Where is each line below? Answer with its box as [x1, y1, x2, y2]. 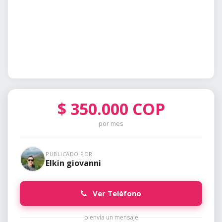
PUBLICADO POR [46, 150, 93, 158]
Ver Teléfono [91, 188, 141, 199]
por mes [99, 119, 123, 128]
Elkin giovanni [46, 157, 101, 168]
